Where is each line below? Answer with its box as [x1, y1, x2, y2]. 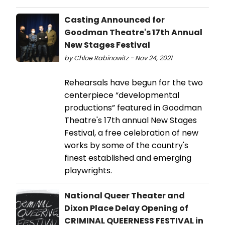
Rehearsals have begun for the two [64, 76, 203, 88]
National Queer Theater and [64, 189, 185, 201]
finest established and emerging [64, 152, 191, 164]
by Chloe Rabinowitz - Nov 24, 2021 [64, 53, 172, 62]
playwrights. [64, 164, 112, 176]
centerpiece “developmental [64, 89, 179, 101]
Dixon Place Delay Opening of [64, 202, 188, 214]
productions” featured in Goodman [64, 101, 202, 114]
